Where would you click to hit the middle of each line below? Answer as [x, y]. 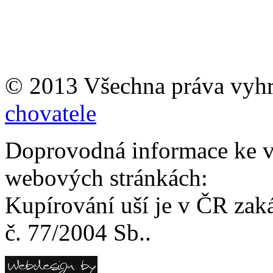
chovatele [51, 113]
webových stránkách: [106, 177]
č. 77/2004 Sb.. [78, 232]
